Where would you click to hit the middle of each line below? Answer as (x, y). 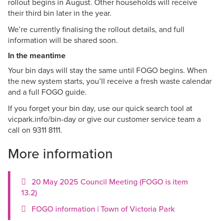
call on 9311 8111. (35, 130)
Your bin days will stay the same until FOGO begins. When (108, 70)
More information (60, 153)
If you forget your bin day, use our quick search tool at (100, 108)
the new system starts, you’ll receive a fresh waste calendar (110, 81)
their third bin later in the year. (60, 13)
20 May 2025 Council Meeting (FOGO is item (110, 182)
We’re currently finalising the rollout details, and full (96, 29)
